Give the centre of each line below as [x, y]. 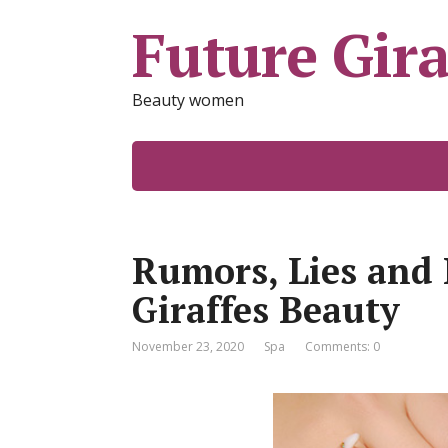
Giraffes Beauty [266, 309]
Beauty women [188, 100]
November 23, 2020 [188, 346]
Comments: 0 [342, 346]
